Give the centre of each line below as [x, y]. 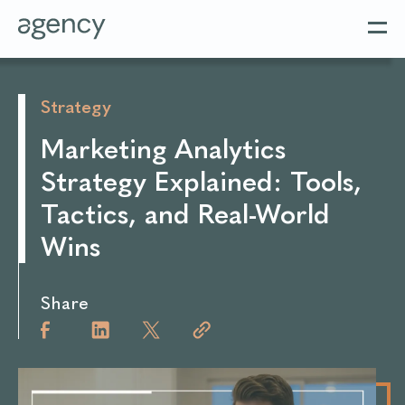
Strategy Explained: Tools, [201, 182]
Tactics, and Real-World [185, 215]
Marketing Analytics [163, 150]
